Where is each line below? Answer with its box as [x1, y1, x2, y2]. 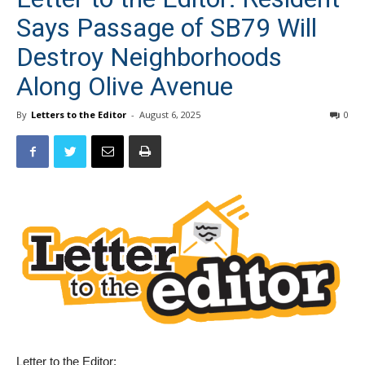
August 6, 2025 [139, 108, 200, 121]
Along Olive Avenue [16, 71, 233, 102]
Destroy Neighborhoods [16, 42, 282, 73]
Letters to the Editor [31, 108, 126, 121]
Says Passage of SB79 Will [16, 12, 317, 43]
